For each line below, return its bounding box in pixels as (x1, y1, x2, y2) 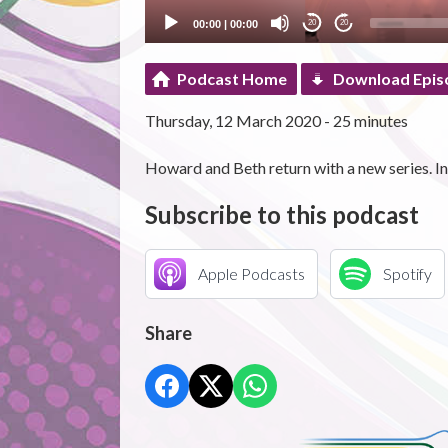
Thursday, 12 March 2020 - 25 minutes (144, 110, 408, 130)
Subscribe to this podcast (144, 199, 419, 229)
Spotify (382, 263, 432, 283)
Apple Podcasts (197, 263, 305, 283)
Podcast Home (176, 68, 287, 88)
